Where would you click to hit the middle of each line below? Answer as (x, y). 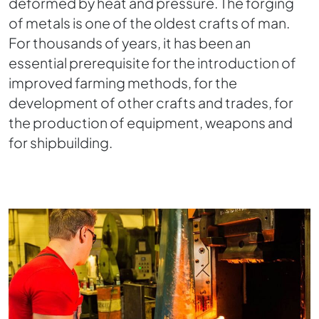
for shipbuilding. (61, 142)
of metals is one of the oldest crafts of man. (149, 23)
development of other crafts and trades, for (151, 103)
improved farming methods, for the (123, 83)
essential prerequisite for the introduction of (152, 63)
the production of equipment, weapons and (151, 122)
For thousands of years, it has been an (130, 43)
